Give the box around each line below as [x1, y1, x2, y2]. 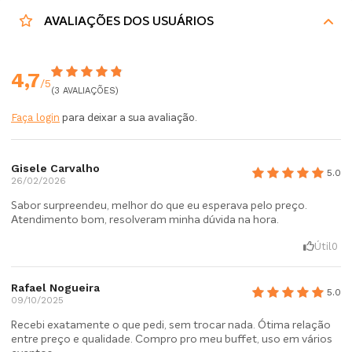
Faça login [11, 112, 60, 123]
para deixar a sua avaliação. [60, 113, 197, 123]
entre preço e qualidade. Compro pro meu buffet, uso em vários [11, 334, 332, 345]
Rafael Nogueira [11, 281, 100, 294]
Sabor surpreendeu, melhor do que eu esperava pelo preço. [11, 200, 307, 211]
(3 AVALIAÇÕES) [51, 86, 119, 96]
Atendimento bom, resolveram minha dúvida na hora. [11, 214, 279, 225]
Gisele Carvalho [11, 162, 100, 174]
